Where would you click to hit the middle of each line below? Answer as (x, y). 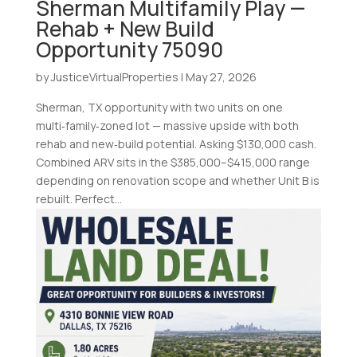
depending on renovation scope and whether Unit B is (177, 181)
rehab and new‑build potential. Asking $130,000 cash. (176, 144)
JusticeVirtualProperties (114, 77)
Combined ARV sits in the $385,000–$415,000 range (173, 163)
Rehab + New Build (125, 29)
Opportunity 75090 (129, 50)
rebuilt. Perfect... (78, 199)
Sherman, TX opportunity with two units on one (159, 108)
